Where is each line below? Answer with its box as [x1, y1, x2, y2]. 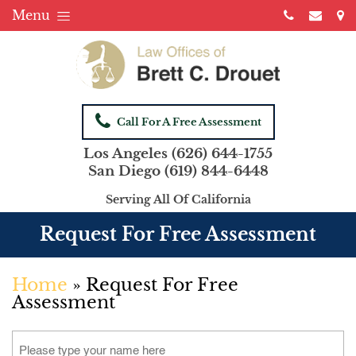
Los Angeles [83, 145, 172, 163]
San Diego [87, 163, 164, 180]
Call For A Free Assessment [116, 115, 261, 130]
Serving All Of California [105, 192, 251, 207]
